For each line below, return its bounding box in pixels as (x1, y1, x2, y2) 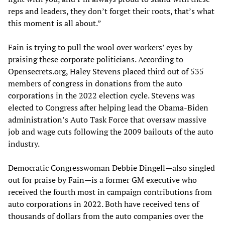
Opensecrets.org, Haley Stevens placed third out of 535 (8, 65, 204, 77)
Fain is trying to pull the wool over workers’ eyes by (8, 41, 192, 53)
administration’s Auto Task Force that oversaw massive (8, 114, 206, 125)
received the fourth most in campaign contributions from (8, 186, 212, 197)
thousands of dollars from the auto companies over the (8, 210, 203, 221)
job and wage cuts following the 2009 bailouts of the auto (8, 126, 213, 137)
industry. (8, 138, 40, 149)
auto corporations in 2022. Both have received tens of (8, 198, 199, 209)
